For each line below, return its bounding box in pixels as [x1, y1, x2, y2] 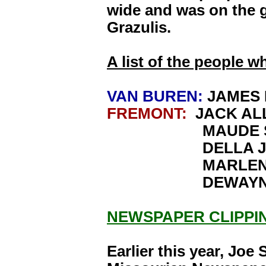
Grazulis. [107, 19, 188, 36]
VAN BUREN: [107, 88, 207, 104]
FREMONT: [107, 105, 195, 122]
